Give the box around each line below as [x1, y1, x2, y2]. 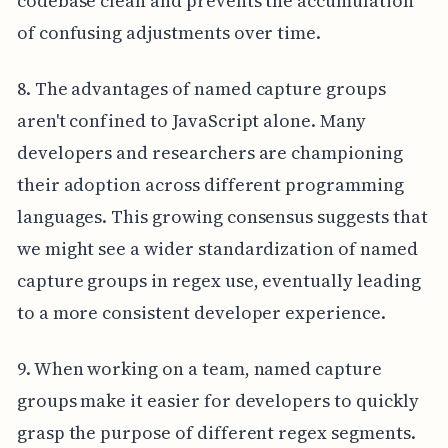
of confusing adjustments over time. [16, 20, 322, 45]
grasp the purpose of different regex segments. [16, 420, 416, 445]
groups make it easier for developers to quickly [16, 388, 419, 413]
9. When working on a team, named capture [16, 356, 382, 381]
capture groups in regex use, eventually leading [16, 268, 421, 293]
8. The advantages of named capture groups [16, 76, 386, 101]
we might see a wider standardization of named [16, 236, 418, 261]
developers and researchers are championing [16, 140, 403, 165]
